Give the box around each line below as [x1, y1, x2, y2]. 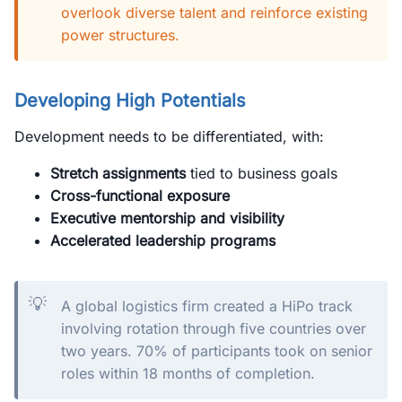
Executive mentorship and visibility [50, 209, 284, 227]
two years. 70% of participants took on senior [61, 342, 372, 360]
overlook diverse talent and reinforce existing [61, 4, 368, 22]
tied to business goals [186, 164, 337, 182]
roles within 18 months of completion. [61, 364, 315, 382]
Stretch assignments [50, 164, 186, 182]
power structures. [61, 26, 179, 44]
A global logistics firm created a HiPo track [61, 297, 353, 315]
